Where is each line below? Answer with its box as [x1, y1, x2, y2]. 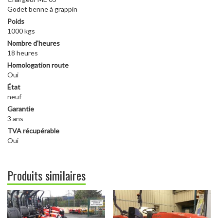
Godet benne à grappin [7, 5, 77, 14]
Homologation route [7, 61, 69, 70]
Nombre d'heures [7, 39, 60, 48]
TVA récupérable [7, 127, 59, 135]
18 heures [7, 49, 38, 57]
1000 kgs [7, 27, 35, 36]
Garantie [7, 105, 34, 113]
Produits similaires [7, 166, 86, 184]
